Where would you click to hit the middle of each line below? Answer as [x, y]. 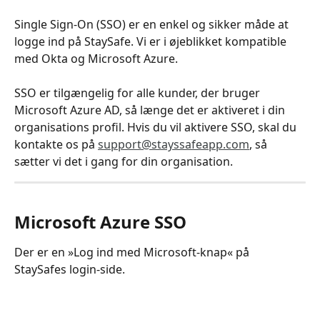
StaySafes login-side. [70, 269]
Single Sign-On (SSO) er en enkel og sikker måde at [153, 24]
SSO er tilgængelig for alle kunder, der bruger [139, 93]
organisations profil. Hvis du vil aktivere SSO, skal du [157, 127]
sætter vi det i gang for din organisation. [124, 162]
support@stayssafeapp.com [174, 145]
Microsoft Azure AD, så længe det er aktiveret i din [151, 110]
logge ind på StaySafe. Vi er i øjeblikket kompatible [152, 41]
